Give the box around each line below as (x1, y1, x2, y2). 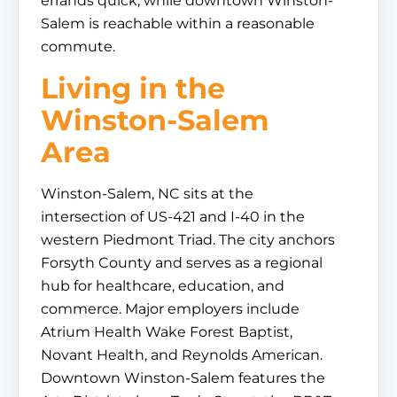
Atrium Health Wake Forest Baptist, (41, 323, 292, 340)
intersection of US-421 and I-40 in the (41, 208, 305, 225)
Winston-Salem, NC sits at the (41, 185, 253, 202)
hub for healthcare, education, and (41, 277, 284, 294)
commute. (41, 38, 115, 55)
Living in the (41, 71, 225, 105)
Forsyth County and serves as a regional (41, 254, 323, 271)
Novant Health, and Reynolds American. (41, 346, 323, 363)
